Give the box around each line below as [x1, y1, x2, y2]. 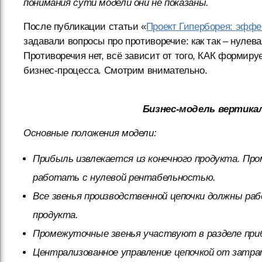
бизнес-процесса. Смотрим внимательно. [23, 64, 208, 76]
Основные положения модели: [23, 127, 157, 139]
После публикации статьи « [23, 20, 146, 32]
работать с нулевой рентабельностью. [33, 171, 216, 183]
